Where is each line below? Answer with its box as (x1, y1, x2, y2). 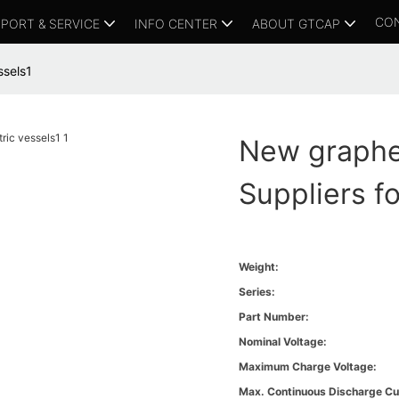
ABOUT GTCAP (252, 15, 340, 31)
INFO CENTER (134, 15, 217, 31)
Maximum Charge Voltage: (239, 360, 378, 374)
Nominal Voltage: (239, 335, 328, 349)
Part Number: (239, 310, 310, 324)
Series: (239, 285, 276, 299)
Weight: (239, 260, 280, 274)
